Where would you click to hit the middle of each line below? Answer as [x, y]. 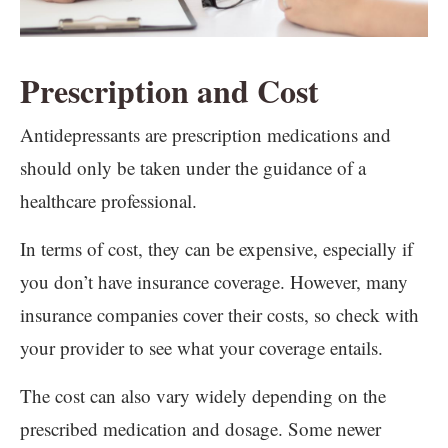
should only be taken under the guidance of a [193, 167]
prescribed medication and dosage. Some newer [200, 428]
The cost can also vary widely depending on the [203, 395]
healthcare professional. [108, 200]
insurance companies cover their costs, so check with [219, 314]
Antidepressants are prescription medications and [205, 134]
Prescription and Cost [169, 90]
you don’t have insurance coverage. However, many [214, 281]
